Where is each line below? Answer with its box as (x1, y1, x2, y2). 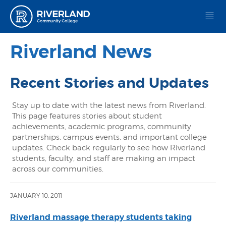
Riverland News (10, 40, 152, 64)
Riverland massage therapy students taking (10, 212, 192, 222)
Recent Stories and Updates (10, 74, 209, 92)
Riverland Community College (98, 5, 216, 15)
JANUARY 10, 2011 (10, 192, 62, 199)
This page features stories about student (12, 111, 162, 121)
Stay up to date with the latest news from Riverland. (12, 101, 206, 110)
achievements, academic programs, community (12, 122, 191, 131)
